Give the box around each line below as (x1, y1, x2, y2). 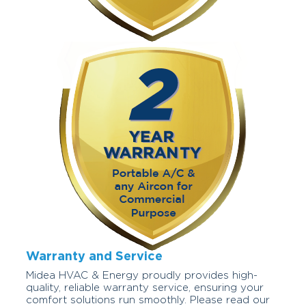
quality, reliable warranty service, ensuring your (26, 283, 264, 294)
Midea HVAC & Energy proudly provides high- (26, 270, 258, 281)
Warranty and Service (26, 251, 163, 264)
